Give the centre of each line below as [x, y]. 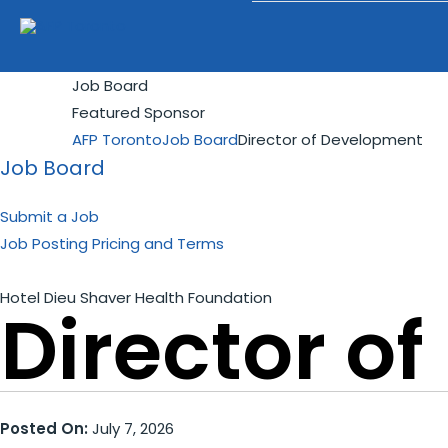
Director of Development [330, 139]
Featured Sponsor [138, 112]
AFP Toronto [117, 139]
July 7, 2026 [131, 428]
